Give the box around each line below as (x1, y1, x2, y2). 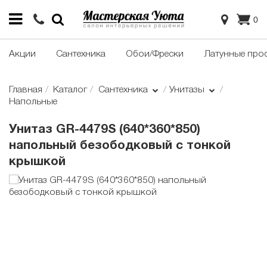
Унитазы (169, 86, 207, 95)
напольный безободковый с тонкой (9, 140, 231, 152)
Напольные (9, 98, 57, 107)
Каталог (53, 86, 88, 95)
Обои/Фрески (126, 50, 184, 59)
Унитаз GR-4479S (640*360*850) (9, 124, 200, 136)
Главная (9, 86, 42, 95)
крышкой (9, 156, 66, 168)
